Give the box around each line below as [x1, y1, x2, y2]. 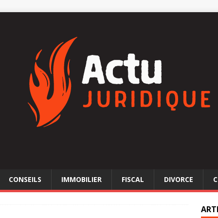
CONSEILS [9, 175, 41, 184]
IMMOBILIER [61, 175, 102, 184]
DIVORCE [164, 175, 193, 184]
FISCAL [122, 175, 144, 184]
